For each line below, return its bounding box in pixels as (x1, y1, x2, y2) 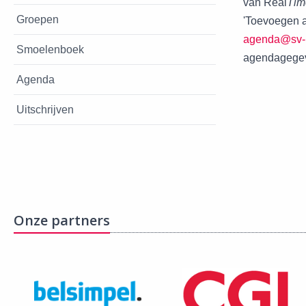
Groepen (16, 13, 59, 25)
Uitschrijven (16, 103, 74, 115)
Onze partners (14, 210, 110, 229)
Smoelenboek (16, 43, 84, 55)
